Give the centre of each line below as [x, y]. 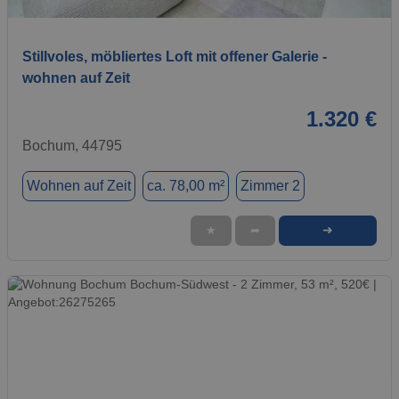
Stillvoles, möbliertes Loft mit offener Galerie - [175, 56]
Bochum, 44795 [72, 145]
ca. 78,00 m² [186, 185]
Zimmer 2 [270, 185]
